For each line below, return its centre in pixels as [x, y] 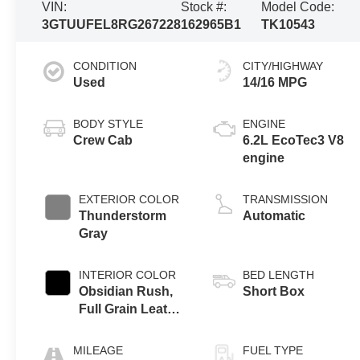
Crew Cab [103, 140]
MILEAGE [98, 350]
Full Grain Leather [133, 309]
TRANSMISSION [286, 199]
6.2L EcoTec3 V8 [294, 140]
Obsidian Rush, [126, 291]
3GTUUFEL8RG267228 [112, 24]
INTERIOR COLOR [128, 274]
